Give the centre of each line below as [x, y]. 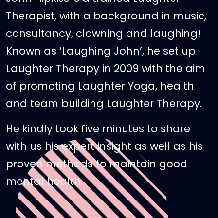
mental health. [44, 181]
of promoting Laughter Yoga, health [100, 86]
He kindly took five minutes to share [98, 129]
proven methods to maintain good [97, 164]
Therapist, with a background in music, [106, 16]
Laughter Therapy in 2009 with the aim [106, 68]
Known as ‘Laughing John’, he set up [101, 51]
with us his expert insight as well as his [104, 146]
